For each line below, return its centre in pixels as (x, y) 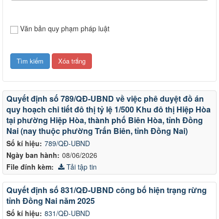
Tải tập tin (81, 166)
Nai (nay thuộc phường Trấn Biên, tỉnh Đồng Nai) (97, 131)
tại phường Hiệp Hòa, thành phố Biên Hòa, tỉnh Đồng (105, 120)
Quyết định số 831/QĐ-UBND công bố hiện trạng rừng (107, 190)
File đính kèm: (30, 166)
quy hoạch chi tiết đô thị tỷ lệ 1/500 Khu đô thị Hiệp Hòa (109, 109)
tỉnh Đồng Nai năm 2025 (51, 200)
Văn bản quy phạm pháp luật (65, 28)
